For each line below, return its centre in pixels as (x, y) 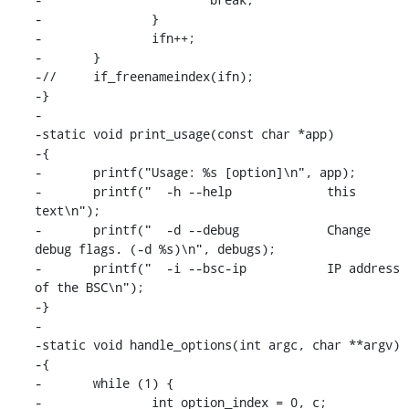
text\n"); (67, 210)
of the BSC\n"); (89, 287)
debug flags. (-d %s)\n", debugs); (155, 248)
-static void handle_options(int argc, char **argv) (217, 344)
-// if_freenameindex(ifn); (45, 76)
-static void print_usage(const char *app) (184, 133)
